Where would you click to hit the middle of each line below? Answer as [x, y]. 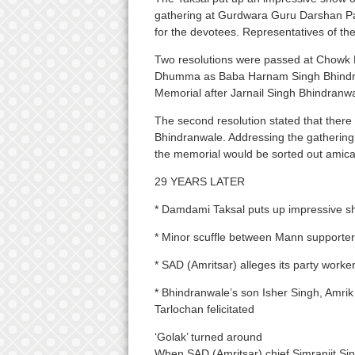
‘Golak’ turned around [208, 337]
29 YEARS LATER [199, 182]
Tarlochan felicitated [204, 309]
